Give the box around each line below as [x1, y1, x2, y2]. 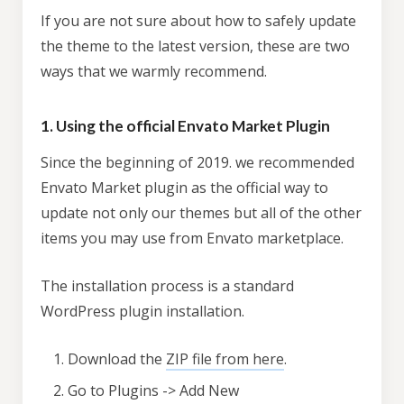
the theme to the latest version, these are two [41, 36, 350, 56]
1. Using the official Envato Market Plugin [41, 116, 330, 135]
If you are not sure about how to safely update [41, 11, 356, 31]
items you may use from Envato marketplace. [41, 228, 344, 248]
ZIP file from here [166, 349, 284, 369]
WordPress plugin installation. [41, 301, 244, 321]
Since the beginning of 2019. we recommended [41, 152, 354, 172]
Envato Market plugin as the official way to [41, 178, 328, 197]
